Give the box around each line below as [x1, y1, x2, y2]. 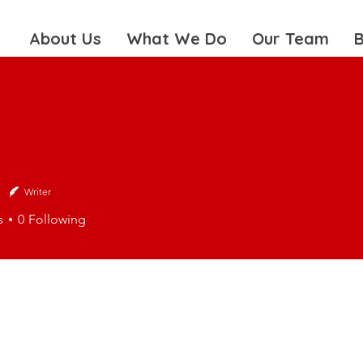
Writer [24, 186, 51, 198]
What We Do [126, 28, 228, 49]
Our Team [252, 28, 330, 49]
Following [28, 211, 86, 227]
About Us [29, 28, 102, 49]
